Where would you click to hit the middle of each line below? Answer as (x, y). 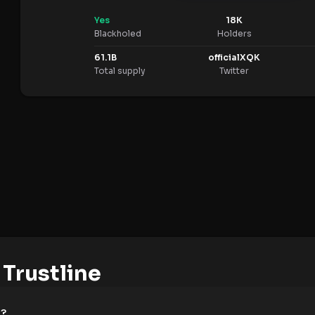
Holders (234, 33)
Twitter (234, 71)
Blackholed (118, 33)
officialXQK (234, 58)
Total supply (120, 71)
